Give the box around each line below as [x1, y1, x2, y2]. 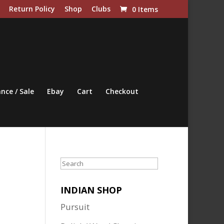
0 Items [132, 4, 158, 14]
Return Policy [9, 3, 55, 13]
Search [59, 156, 86, 168]
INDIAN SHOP [60, 184, 122, 196]
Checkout [105, 86, 138, 96]
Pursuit [60, 201, 89, 212]
